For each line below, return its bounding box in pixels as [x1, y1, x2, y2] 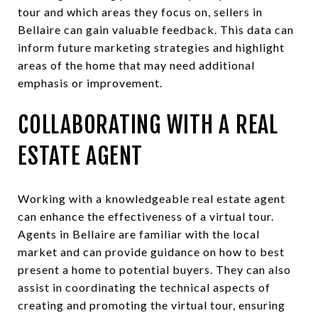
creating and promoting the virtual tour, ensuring [18, 297, 285, 312]
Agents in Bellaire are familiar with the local [18, 226, 260, 241]
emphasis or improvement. [18, 75, 163, 89]
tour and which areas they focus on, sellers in [18, 4, 263, 18]
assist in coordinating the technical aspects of [18, 280, 270, 294]
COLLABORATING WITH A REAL [18, 110, 278, 139]
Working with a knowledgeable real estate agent [18, 191, 285, 205]
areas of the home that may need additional [18, 57, 255, 72]
